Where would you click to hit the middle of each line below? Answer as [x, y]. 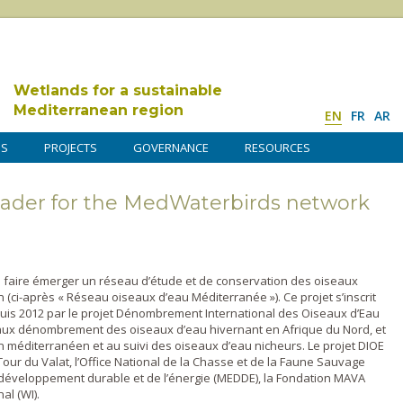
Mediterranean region [99, 110]
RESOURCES [278, 148]
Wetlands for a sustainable [118, 90]
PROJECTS [71, 148]
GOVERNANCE [171, 148]
